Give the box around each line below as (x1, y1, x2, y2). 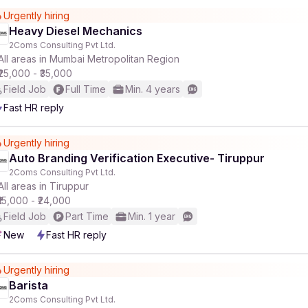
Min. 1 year (128, 210, 175, 222)
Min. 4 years (125, 83, 180, 95)
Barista (9, 278, 48, 292)
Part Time (65, 210, 109, 222)
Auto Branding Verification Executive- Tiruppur (9, 151, 265, 165)
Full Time (65, 83, 106, 95)
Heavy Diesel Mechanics (9, 24, 142, 38)
